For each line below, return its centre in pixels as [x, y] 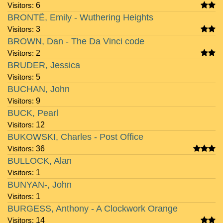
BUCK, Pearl [33, 113]
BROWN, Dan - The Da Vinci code [76, 41]
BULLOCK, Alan [40, 161]
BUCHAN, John [39, 89]
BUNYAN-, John [40, 185]
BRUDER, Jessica [44, 65]
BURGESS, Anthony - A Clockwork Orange [93, 209]
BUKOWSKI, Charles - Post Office [75, 137]
